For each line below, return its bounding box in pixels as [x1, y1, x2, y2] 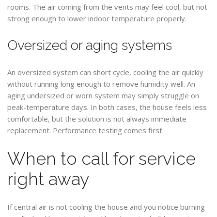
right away [7, 169, 89, 189]
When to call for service [7, 148, 196, 169]
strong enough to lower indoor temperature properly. [7, 14, 186, 23]
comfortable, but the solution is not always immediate [7, 114, 186, 124]
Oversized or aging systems [7, 37, 172, 53]
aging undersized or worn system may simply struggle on [7, 91, 199, 100]
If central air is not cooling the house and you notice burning [7, 202, 205, 212]
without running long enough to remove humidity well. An [7, 79, 195, 89]
